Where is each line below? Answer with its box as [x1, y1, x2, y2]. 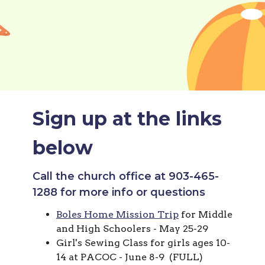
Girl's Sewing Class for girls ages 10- [56, 237, 230, 248]
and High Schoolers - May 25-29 [56, 222, 208, 234]
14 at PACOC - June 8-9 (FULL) [56, 251, 203, 263]
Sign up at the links [33, 106, 222, 130]
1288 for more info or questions [33, 186, 205, 199]
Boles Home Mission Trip [56, 208, 179, 220]
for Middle [179, 208, 232, 220]
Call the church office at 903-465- [33, 170, 219, 183]
